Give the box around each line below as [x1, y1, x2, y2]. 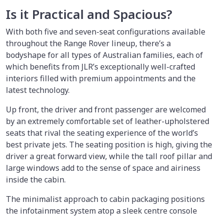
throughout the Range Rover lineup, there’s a [6, 37, 171, 49]
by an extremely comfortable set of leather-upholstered [6, 115, 209, 127]
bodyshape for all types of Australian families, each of [6, 49, 203, 60]
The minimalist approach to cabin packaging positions [6, 193, 205, 204]
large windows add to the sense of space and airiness [6, 162, 200, 173]
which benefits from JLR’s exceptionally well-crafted [6, 61, 195, 72]
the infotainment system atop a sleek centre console [6, 205, 197, 216]
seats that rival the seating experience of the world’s [6, 127, 198, 138]
